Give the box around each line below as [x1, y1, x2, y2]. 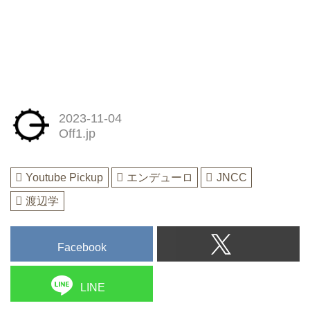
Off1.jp [58, 126, 95, 140]
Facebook [57, 241, 107, 253]
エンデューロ [127, 172, 194, 184]
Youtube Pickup [26, 172, 104, 184]
